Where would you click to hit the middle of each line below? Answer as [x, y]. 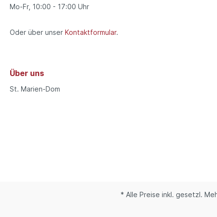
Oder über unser [37, 32]
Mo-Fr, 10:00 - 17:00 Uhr [49, 6]
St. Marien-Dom [35, 89]
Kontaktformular [91, 32]
